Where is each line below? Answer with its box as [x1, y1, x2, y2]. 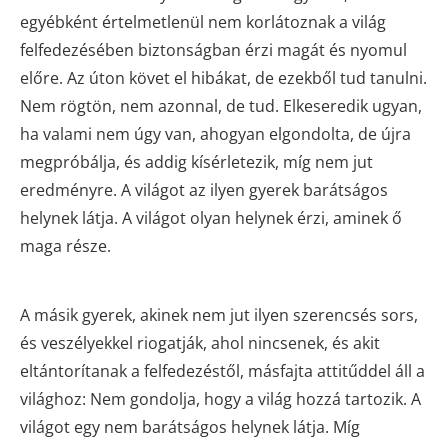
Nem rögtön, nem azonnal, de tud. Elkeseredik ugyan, [20, 94, 422, 117]
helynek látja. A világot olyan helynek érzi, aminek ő [20, 206, 402, 229]
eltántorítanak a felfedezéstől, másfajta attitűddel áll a [20, 359, 425, 382]
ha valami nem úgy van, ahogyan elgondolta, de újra [20, 122, 411, 145]
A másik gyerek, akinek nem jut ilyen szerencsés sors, [20, 303, 418, 326]
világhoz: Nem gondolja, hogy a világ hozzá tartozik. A [20, 387, 421, 410]
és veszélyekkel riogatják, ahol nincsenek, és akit [20, 331, 380, 354]
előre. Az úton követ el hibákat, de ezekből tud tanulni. [20, 66, 427, 89]
